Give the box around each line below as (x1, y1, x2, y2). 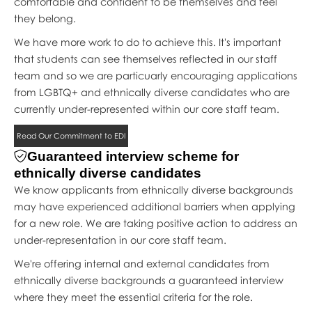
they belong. (13, 12, 76, 24)
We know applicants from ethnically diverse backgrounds (13, 183, 293, 196)
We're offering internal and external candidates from (13, 257, 270, 270)
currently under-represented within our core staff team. (13, 102, 282, 115)
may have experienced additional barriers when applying (13, 200, 295, 212)
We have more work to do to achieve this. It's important (13, 36, 281, 48)
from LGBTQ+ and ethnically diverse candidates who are (13, 86, 290, 98)
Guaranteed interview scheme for (26, 148, 239, 164)
